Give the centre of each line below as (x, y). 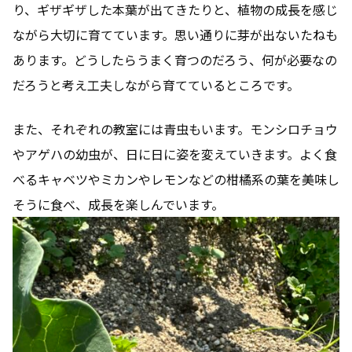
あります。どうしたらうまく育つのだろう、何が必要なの (175, 60)
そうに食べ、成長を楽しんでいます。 (118, 205)
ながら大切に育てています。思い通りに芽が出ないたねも (175, 35)
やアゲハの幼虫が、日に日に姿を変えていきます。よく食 (175, 154)
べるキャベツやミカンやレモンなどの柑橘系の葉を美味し (176, 180)
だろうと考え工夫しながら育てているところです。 (156, 85)
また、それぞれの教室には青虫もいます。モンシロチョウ (175, 129)
